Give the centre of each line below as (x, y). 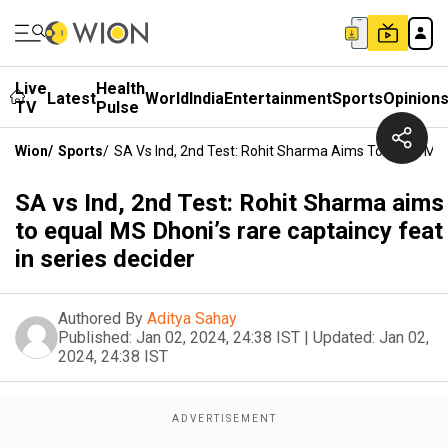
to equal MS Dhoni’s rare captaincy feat (229, 231)
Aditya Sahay (192, 318)
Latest (71, 98)
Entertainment (278, 98)
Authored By (100, 318)
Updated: (344, 337)
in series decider (105, 259)
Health (120, 88)
